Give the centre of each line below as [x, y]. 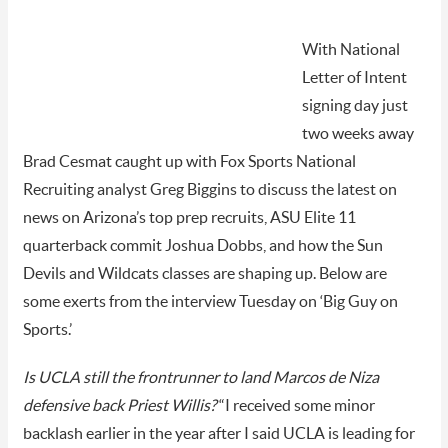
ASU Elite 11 [311, 217]
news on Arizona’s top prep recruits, [144, 217]
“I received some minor [295, 405]
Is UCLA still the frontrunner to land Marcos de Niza [200, 377]
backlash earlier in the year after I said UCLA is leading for [218, 433]
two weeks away [357, 133]
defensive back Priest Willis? [119, 405]
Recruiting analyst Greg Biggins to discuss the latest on [209, 189]
